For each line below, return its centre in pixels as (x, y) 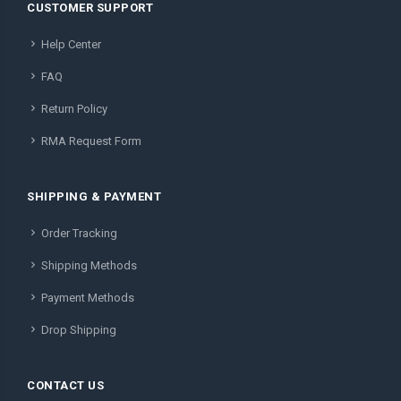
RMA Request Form (91, 141)
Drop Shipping (79, 330)
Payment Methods (88, 298)
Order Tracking (79, 234)
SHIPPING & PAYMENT (94, 197)
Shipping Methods (89, 266)
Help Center (71, 45)
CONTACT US (65, 386)
